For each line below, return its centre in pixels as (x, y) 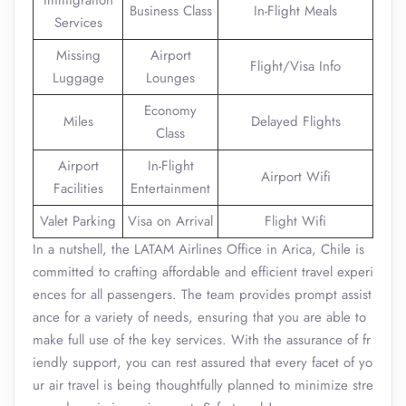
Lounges (170, 78)
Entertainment (170, 188)
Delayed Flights (295, 121)
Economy (170, 111)
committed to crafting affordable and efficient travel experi (203, 272)
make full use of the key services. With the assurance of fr (202, 340)
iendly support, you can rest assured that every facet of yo (203, 362)
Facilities (78, 188)
